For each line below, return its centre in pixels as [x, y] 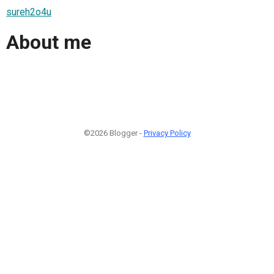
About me [49, 43]
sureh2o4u [29, 12]
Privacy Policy [167, 133]
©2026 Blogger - [113, 133]
